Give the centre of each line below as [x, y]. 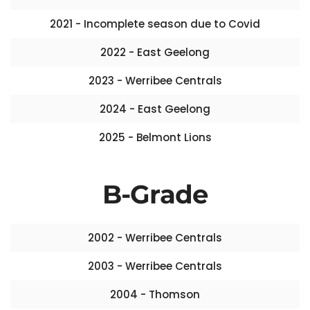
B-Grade [155, 194]
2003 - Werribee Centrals [155, 266]
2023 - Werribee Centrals [155, 81]
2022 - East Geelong [155, 52]
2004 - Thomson [155, 294]
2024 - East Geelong [155, 109]
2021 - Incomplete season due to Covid [155, 24]
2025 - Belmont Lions [155, 137]
